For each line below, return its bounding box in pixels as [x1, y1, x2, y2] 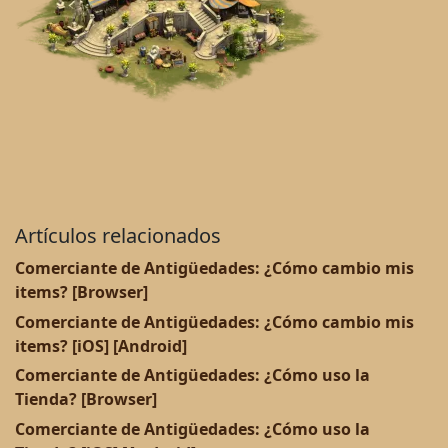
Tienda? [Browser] [15, 388, 157, 411]
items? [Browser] [15, 281, 148, 304]
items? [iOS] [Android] [15, 334, 187, 357]
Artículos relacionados [15, 222, 221, 250]
